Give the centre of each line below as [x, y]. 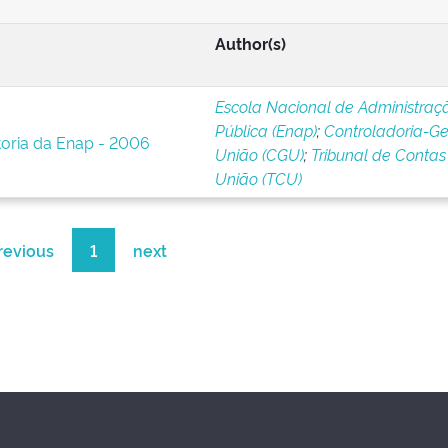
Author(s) [250, 43]
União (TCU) [258, 178]
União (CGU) [259, 154]
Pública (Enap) [265, 130]
